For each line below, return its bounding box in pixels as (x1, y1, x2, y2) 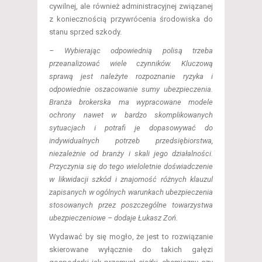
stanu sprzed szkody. (49, 27, 122, 37)
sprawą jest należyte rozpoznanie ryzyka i (49, 72, 213, 81)
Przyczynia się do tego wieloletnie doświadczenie (49, 162, 213, 171)
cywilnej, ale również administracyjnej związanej (49, 2, 213, 11)
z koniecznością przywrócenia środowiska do (49, 15, 213, 24)
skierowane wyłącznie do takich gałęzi (49, 245, 213, 254)
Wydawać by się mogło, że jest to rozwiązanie (49, 232, 213, 242)
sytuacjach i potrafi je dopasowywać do (49, 123, 213, 133)
